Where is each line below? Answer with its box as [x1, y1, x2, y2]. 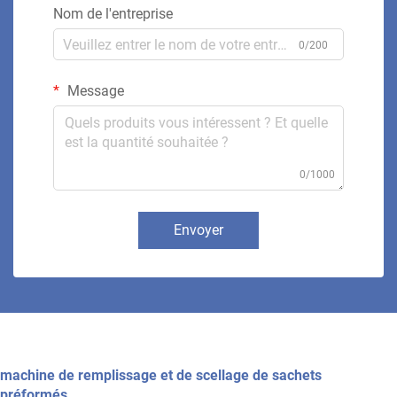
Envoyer [174, 222, 223, 239]
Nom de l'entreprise [53, 5, 173, 23]
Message [64, 82, 124, 100]
